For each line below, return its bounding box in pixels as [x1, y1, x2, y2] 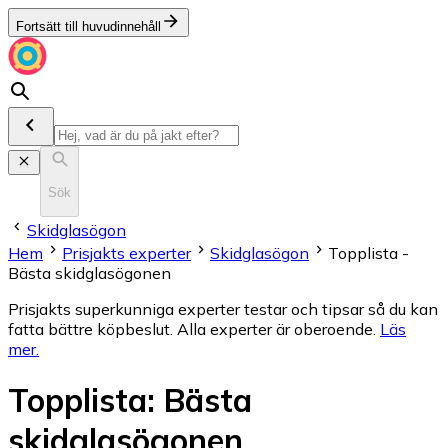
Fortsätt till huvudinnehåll [16, 19, 161, 34]
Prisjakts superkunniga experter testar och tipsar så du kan [8, 298, 438, 319]
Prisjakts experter [62, 242, 191, 263]
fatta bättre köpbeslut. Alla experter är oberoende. [8, 318, 376, 339]
